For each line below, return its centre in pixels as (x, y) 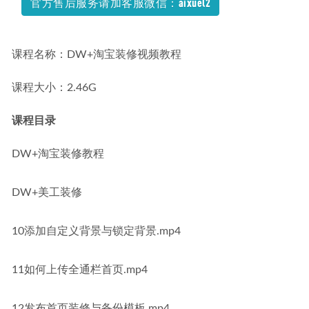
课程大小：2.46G (54, 88)
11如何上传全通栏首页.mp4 (80, 270)
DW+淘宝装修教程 (58, 154)
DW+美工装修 (47, 192)
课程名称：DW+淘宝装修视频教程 (97, 54)
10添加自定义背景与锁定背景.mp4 (96, 231)
